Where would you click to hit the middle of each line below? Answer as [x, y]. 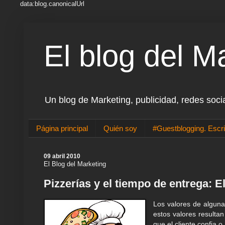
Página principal [62, 129]
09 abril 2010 [62, 156]
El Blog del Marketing [75, 164]
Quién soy [120, 129]
